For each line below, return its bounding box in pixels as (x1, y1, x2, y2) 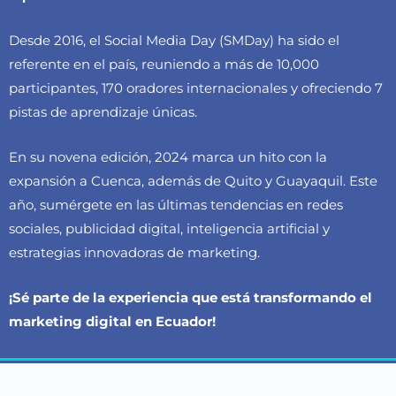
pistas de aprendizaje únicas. (9, 103, 197, 120)
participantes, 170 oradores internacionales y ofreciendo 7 (9, 79, 383, 96)
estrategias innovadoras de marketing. (9, 243, 260, 261)
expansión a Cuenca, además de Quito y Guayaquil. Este (9, 171, 377, 189)
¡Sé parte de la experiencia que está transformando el (9, 288, 372, 306)
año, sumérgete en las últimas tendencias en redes (9, 195, 343, 213)
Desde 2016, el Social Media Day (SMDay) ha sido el (9, 31, 339, 49)
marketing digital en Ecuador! (9, 312, 216, 330)
